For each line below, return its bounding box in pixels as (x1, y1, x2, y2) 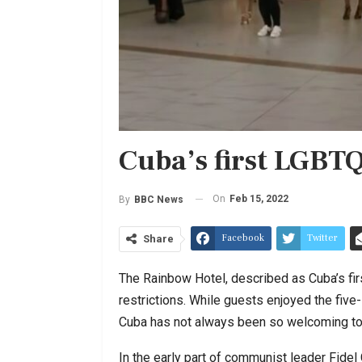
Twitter (307, 231, 338, 244)
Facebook (221, 231, 264, 244)
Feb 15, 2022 (229, 192, 288, 204)
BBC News (134, 193, 183, 205)
